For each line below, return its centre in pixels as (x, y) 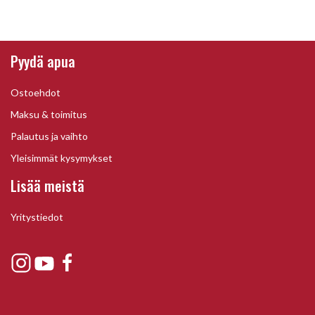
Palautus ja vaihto (49, 136)
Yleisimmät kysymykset (62, 157)
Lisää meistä (47, 185)
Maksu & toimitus (49, 114)
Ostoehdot (36, 92)
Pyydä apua (43, 61)
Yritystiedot (37, 217)
